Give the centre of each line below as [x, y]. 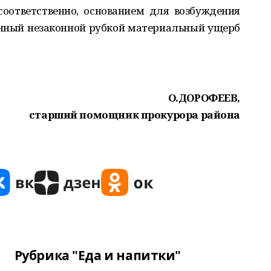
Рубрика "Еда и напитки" [97, 255]
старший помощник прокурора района [134, 115]
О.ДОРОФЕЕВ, [204, 98]
